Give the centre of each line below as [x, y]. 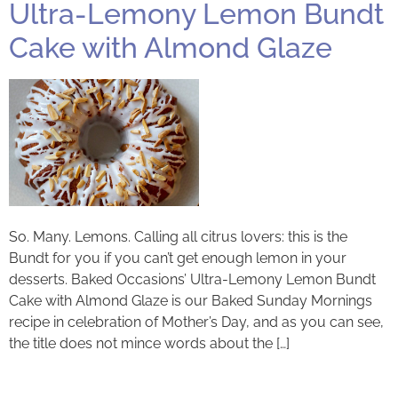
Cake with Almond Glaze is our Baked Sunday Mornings [191, 300]
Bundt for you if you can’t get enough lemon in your [178, 258]
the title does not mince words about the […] [149, 343]
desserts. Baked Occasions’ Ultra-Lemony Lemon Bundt [192, 279]
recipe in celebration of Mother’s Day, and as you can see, [196, 322]
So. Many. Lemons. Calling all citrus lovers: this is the [178, 236]
